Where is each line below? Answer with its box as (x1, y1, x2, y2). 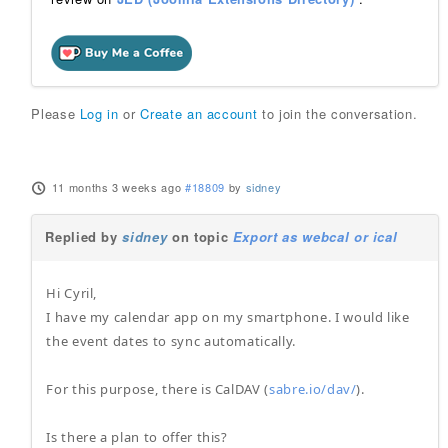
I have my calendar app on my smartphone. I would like (46, 308, 410, 326)
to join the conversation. (257, 104, 418, 123)
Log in (79, 104, 119, 123)
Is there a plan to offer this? (46, 428, 228, 446)
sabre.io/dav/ (269, 380, 357, 398)
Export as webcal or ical (232, 227, 398, 246)
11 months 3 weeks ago (51, 179, 182, 195)
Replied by (45, 227, 123, 246)
